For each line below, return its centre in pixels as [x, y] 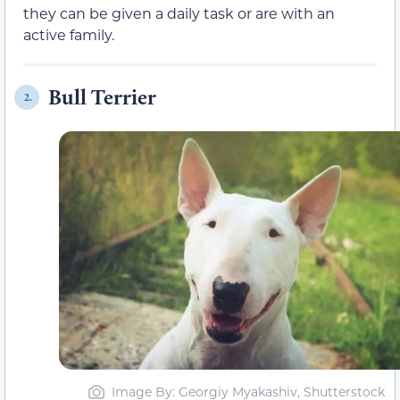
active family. [69, 35]
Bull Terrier [102, 97]
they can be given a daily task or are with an [179, 13]
